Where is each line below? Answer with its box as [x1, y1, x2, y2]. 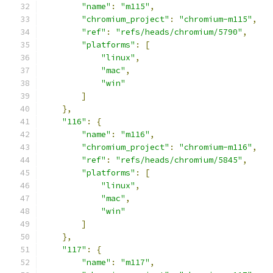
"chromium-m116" [179, 142, 252, 152]
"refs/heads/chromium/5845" [116, 155, 243, 165]
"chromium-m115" [179, 14, 252, 24]
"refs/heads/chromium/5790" [116, 27, 243, 37]
